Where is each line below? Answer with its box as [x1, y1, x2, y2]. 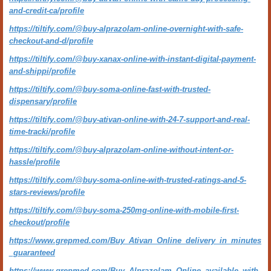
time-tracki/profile [9, 127, 75, 136]
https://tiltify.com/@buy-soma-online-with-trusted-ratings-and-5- [9, 175, 246, 184]
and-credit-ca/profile [9, 6, 84, 15]
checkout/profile [9, 218, 70, 227]
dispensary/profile [9, 97, 77, 106]
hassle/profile [9, 157, 60, 166]
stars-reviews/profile [9, 188, 85, 197]
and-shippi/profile [9, 67, 76, 76]
